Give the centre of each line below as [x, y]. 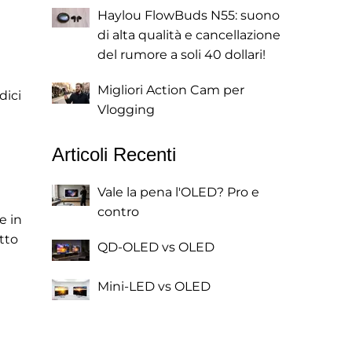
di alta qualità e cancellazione [189, 35]
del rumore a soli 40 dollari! [181, 55]
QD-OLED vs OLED [156, 247]
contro [118, 212]
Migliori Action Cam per [171, 90]
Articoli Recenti [114, 154]
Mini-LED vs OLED [154, 286]
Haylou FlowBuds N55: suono [189, 15]
